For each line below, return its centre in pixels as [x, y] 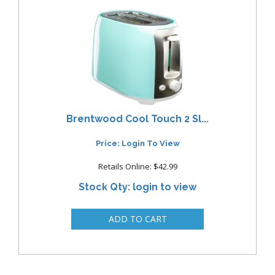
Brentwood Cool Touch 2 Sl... [137, 118]
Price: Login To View [137, 144]
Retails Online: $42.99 [137, 167]
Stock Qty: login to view [137, 187]
